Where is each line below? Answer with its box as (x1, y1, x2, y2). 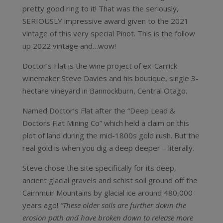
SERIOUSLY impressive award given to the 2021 (22, 16, 189, 26)
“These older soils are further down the (60, 200, 186, 210)
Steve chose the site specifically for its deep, (22, 163, 176, 173)
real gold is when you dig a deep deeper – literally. (22, 143, 194, 153)
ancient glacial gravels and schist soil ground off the (22, 175, 198, 185)
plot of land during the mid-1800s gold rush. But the (22, 130, 200, 140)
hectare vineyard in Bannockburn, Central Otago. (22, 86, 187, 96)
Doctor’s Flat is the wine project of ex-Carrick (22, 61, 177, 71)
